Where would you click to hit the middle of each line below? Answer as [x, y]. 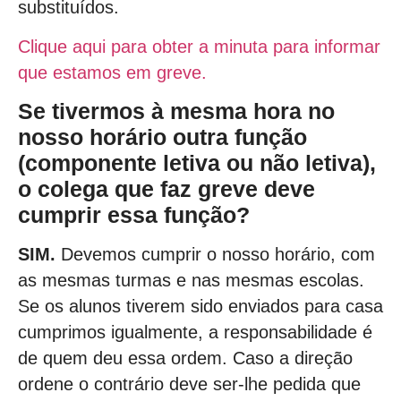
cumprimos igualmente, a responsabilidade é [195, 332]
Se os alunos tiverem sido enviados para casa [200, 306]
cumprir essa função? [137, 215]
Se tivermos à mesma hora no [176, 111]
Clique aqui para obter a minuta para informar [199, 46]
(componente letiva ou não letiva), [197, 163]
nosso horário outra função [162, 137]
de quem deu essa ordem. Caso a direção [185, 358]
